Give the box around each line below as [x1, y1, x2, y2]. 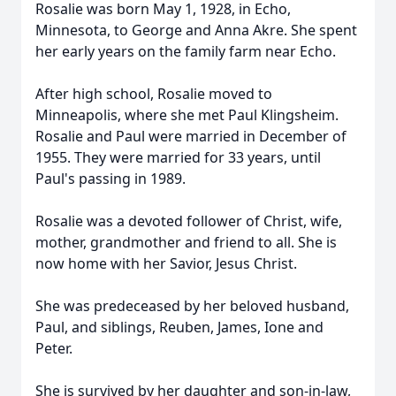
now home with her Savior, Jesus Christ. [35, 254, 297, 273]
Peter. [35, 339, 72, 358]
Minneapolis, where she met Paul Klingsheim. [35, 105, 339, 125]
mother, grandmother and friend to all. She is [35, 232, 337, 252]
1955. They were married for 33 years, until [35, 148, 321, 167]
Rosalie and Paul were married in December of [35, 126, 346, 146]
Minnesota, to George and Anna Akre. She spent [35, 20, 357, 40]
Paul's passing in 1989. [35, 169, 186, 188]
